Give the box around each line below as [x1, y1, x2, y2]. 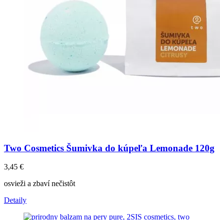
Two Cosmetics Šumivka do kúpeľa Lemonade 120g [4, 142, 215, 153]
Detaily [4, 196, 27, 205]
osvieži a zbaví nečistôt [4, 179, 75, 188]
